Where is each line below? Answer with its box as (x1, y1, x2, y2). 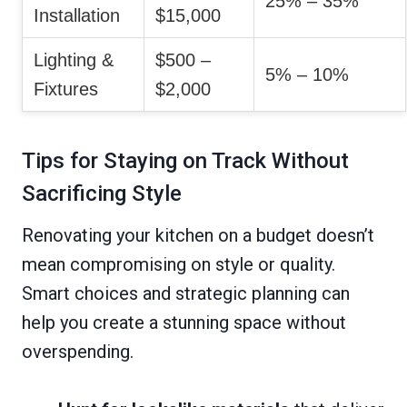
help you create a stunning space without (22, 311, 346, 333)
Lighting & (34, 49, 114, 70)
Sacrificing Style (22, 180, 182, 206)
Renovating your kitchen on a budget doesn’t (22, 223, 374, 246)
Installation (34, 5, 120, 25)
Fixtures (34, 78, 98, 99)
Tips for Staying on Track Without (22, 147, 349, 174)
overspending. (22, 340, 134, 362)
